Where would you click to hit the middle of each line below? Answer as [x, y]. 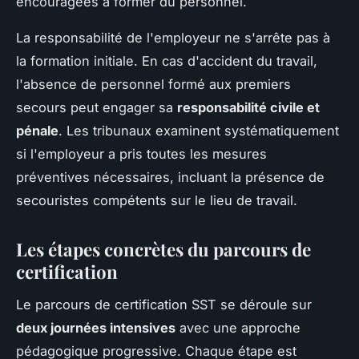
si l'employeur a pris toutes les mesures [141, 154]
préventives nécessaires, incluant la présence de [170, 177]
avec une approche [238, 327]
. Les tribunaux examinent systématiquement [199, 131]
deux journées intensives [96, 327]
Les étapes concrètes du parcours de [163, 249]
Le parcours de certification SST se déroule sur [164, 304]
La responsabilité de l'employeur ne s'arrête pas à [173, 38]
